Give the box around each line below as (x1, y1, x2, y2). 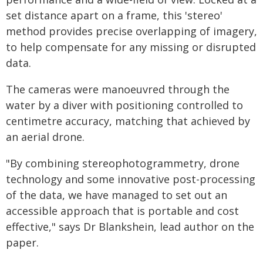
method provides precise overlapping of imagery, (6, 23, 257, 38)
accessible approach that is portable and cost (6, 203, 239, 218)
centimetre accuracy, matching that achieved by (6, 113, 250, 128)
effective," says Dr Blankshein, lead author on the (6, 219, 254, 234)
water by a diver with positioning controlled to (6, 97, 243, 112)
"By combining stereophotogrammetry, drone (6, 156, 240, 170)
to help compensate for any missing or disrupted (6, 39, 256, 54)
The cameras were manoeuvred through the (6, 82, 230, 96)
